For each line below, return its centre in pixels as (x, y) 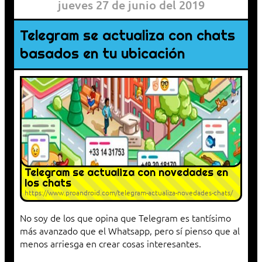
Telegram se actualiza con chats (127, 36)
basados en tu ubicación (102, 54)
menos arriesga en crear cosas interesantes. (111, 244)
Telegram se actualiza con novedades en (126, 173)
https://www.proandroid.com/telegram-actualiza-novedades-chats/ (129, 193)
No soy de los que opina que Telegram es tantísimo (125, 218)
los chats (48, 183)
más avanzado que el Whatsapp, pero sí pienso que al (130, 231)
